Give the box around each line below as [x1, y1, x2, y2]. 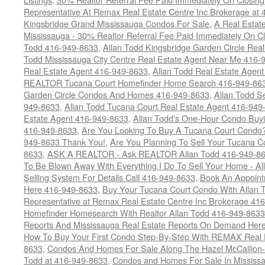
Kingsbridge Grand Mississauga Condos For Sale [24, 17, 209, 30]
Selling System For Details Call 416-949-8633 [24, 171, 195, 183]
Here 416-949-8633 [24, 183, 98, 195]
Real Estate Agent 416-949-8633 [24, 64, 148, 77]
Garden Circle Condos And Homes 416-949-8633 [24, 88, 209, 101]
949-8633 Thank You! [24, 135, 105, 148]
